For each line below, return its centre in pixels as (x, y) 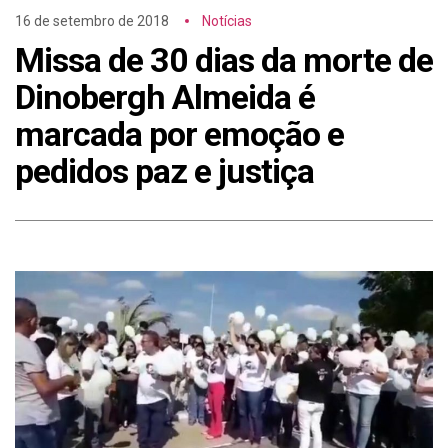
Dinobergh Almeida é (165, 97)
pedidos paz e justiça (164, 171)
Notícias (227, 21)
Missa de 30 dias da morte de (224, 60)
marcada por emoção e (179, 134)
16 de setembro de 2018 (92, 21)
